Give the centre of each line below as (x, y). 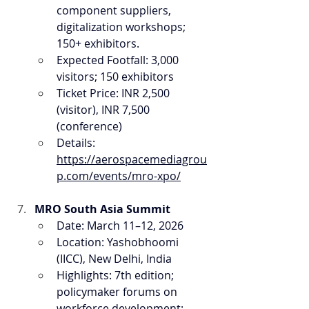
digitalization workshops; (122, 27)
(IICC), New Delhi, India (114, 259)
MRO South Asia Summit (102, 209)
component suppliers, (115, 10)
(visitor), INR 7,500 (104, 110)
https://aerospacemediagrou (132, 159)
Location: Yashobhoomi (119, 242)
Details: (77, 143)
